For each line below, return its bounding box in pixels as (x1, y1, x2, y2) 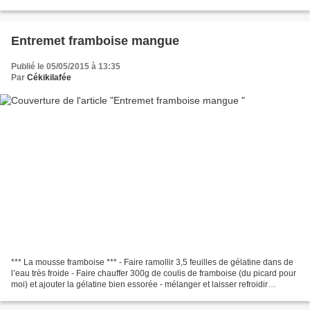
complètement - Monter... (11, 291, 103, 301)
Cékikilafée (27, 72, 71, 82)
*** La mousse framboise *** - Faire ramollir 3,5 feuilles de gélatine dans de (11, 257, 293, 268)
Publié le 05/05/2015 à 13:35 (11, 61, 120, 71)
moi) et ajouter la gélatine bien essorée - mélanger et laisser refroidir (11, 280, 268, 290)
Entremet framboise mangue (11, 33, 179, 48)
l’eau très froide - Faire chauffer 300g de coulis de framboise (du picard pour (11, 268, 296, 279)
